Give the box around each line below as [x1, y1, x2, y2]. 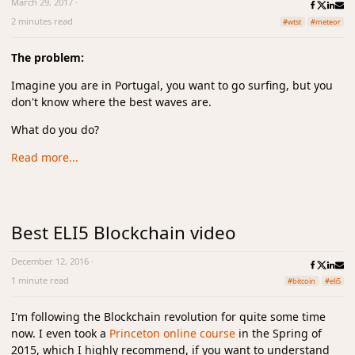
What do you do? [11, 121, 99, 137]
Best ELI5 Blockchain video [11, 219, 236, 245]
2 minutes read [11, 14, 73, 27]
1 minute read [11, 274, 69, 287]
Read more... [11, 149, 78, 165]
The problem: [11, 49, 84, 65]
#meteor [310, 16, 341, 27]
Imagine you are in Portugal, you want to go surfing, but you [11, 77, 333, 93]
